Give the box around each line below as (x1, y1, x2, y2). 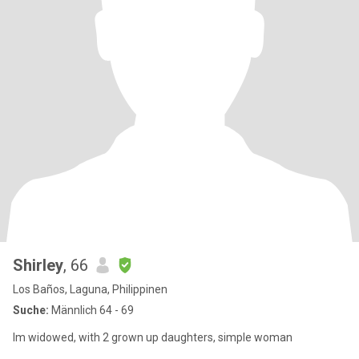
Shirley (13, 256, 63, 275)
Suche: (13, 304, 49, 317)
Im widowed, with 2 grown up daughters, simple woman (13, 331, 292, 344)
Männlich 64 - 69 (49, 304, 134, 317)
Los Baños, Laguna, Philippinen (13, 283, 167, 296)
